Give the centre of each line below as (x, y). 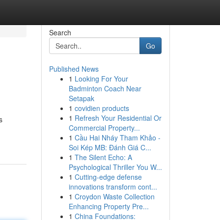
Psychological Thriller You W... (115, 167)
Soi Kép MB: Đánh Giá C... (110, 147)
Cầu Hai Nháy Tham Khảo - (117, 137)
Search (60, 32)
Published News (74, 69)
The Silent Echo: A (103, 157)
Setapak (81, 98)
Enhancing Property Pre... (109, 206)
